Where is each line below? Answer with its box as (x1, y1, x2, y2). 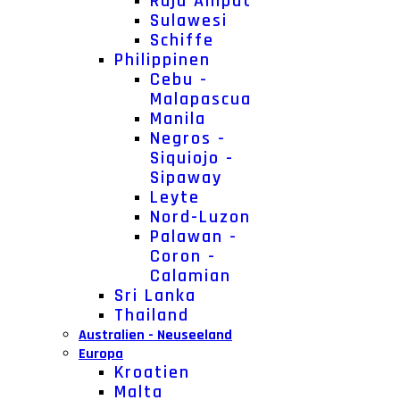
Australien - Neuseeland (79, 326, 232, 345)
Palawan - (150, 225, 237, 248)
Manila (150, 107, 206, 130)
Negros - (150, 127, 226, 150)
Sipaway (150, 166, 222, 189)
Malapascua (150, 87, 252, 111)
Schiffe (150, 29, 214, 52)
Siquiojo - (150, 146, 234, 170)
